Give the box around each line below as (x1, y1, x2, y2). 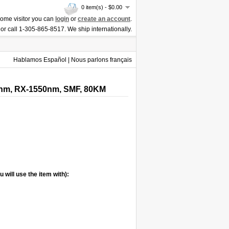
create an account (78, 15, 130, 22)
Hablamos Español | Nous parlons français (13, 56, 132, 63)
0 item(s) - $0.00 (81, 4, 122, 10)
